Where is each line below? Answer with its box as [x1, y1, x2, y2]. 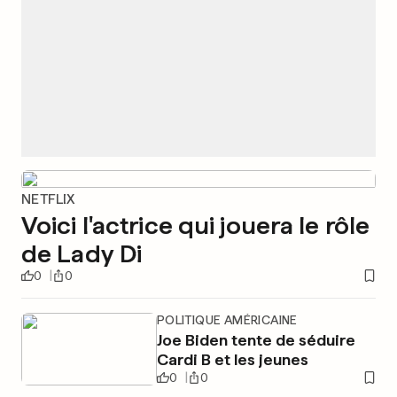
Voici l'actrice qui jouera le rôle [21, 210, 370, 240]
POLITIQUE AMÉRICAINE [156, 313, 298, 327]
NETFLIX [21, 191, 75, 207]
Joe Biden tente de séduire [156, 331, 355, 349]
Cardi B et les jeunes [156, 350, 308, 369]
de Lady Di [21, 238, 143, 269]
